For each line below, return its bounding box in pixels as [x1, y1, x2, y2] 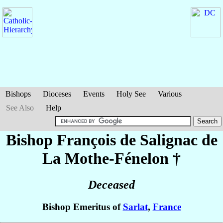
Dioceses [43, 90, 71, 98]
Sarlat [122, 202, 148, 213]
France [152, 202, 181, 213]
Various [158, 90, 182, 98]
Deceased [88, 178, 135, 192]
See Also [6, 104, 34, 112]
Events [83, 90, 105, 98]
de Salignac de [119, 131, 218, 149]
